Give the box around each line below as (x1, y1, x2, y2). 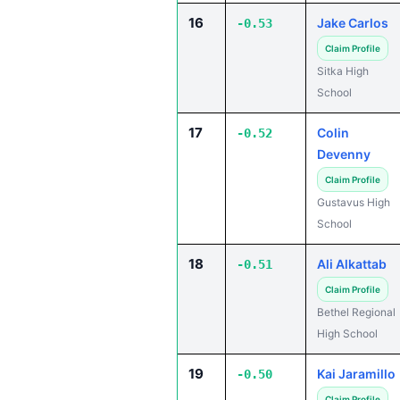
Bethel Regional (317, 305, 396, 319)
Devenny (317, 146, 371, 162)
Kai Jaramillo (317, 366, 396, 381)
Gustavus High (317, 196, 390, 209)
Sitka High (317, 64, 369, 78)
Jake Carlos (317, 15, 388, 30)
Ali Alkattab (317, 256, 387, 271)
